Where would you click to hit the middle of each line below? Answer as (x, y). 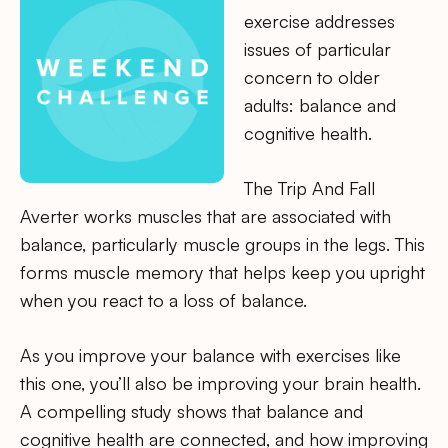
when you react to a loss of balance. (163, 300)
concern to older (312, 77)
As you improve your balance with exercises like (210, 355)
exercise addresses (319, 21)
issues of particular (317, 49)
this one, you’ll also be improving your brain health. (220, 383)
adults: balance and (320, 105)
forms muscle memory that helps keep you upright (222, 272)
